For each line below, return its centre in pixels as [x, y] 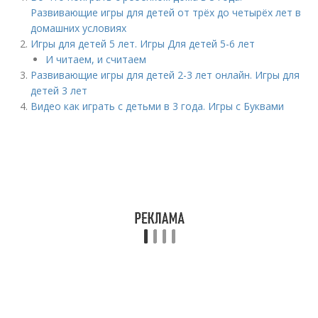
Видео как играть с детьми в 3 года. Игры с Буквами [158, 106]
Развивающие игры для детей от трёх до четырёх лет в [166, 12]
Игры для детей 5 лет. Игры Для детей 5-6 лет [143, 44]
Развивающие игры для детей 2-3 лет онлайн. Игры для [165, 75]
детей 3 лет [59, 91]
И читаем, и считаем [96, 59]
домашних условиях [79, 28]
